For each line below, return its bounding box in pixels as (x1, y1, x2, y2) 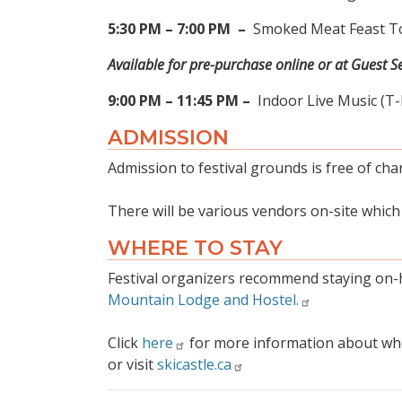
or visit (108, 354, 157, 375)
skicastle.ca (157, 354, 232, 375)
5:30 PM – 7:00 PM (108, 19, 234, 39)
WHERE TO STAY (108, 235, 283, 261)
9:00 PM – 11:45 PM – (108, 91, 254, 111)
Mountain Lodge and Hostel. (108, 290, 299, 310)
